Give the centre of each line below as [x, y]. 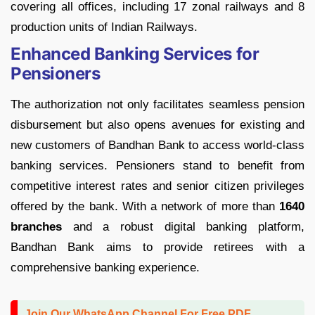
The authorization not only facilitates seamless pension [157, 105]
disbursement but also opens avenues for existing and [157, 125]
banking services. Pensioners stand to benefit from [157, 166]
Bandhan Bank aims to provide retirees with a [157, 247]
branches [36, 227]
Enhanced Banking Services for [135, 54]
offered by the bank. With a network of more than [145, 207]
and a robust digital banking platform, [183, 227]
